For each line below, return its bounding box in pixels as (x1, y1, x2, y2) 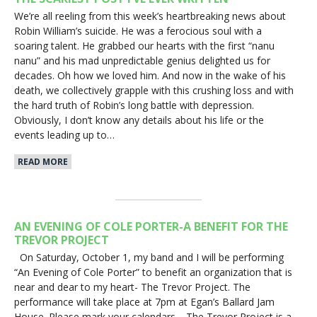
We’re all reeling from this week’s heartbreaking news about (14, 9, 286, 23)
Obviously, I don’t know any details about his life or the (14, 113, 264, 127)
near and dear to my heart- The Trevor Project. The (14, 279, 250, 294)
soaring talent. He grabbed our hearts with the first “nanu (14, 39, 275, 53)
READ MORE (18, 156, 68, 168)
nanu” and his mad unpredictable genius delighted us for (14, 54, 270, 68)
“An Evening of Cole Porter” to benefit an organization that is (14, 265, 292, 279)
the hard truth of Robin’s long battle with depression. (14, 98, 254, 113)
